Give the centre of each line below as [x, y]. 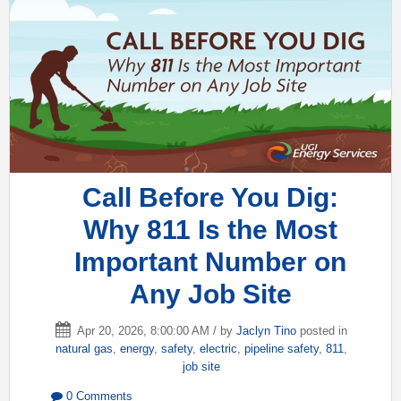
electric [218, 348]
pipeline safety [282, 348]
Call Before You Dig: [210, 197]
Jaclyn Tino [266, 330]
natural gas [84, 348]
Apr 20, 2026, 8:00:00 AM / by [155, 330]
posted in [322, 330]
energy [137, 348]
